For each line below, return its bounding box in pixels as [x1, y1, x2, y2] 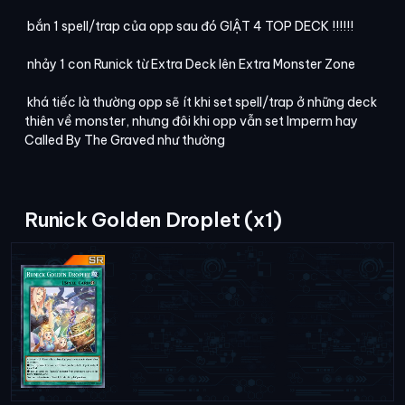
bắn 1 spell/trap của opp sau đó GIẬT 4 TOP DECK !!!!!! [24, 17, 353, 34]
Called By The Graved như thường [24, 131, 225, 148]
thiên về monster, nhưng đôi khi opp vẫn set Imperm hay [24, 112, 358, 129]
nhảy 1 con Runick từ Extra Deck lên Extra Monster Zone [24, 55, 355, 72]
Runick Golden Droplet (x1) [24, 206, 282, 232]
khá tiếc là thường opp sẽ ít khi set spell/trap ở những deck [24, 93, 377, 110]
